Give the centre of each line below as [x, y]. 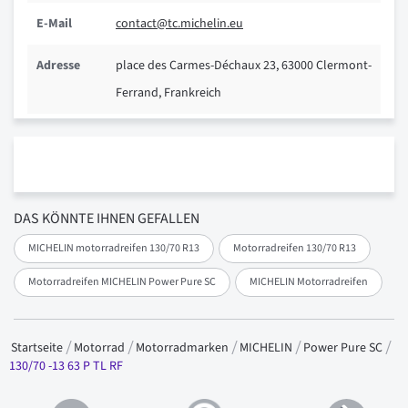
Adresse [58, 65]
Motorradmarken [184, 347]
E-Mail [54, 23]
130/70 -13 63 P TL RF [66, 367]
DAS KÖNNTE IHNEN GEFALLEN [107, 219]
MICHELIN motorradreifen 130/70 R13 [114, 249]
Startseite [38, 347]
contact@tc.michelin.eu [179, 23]
